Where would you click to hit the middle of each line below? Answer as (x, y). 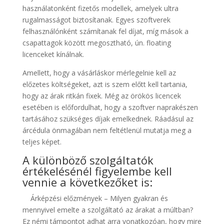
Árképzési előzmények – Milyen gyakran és (95, 198)
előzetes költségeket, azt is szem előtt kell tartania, (105, 84)
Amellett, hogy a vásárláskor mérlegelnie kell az (99, 73)
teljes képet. (42, 142)
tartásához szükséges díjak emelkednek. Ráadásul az (108, 119)
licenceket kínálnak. (53, 54)
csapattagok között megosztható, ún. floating (96, 43)
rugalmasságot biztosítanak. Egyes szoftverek (96, 20)
